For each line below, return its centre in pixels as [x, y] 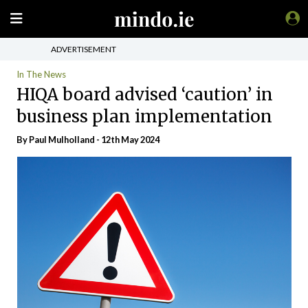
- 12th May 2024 [127, 140]
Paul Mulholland [62, 140]
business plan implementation [144, 116]
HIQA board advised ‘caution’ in [145, 94]
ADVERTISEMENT [84, 49]
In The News [41, 74]
